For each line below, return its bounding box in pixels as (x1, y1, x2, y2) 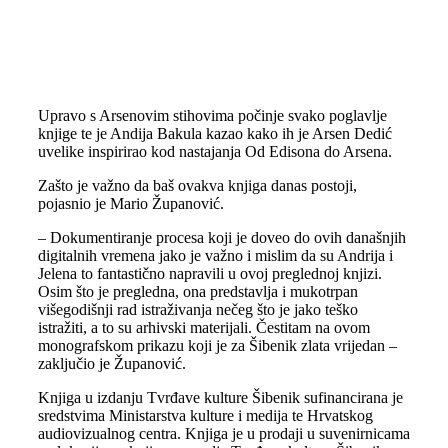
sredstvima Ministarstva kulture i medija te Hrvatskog (37, 407, 373, 424)
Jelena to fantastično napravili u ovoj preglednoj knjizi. (37, 265, 382, 282)
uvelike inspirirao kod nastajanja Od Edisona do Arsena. (37, 143, 392, 160)
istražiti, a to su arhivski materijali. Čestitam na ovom (37, 319, 370, 336)
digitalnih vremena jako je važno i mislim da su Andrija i (37, 247, 393, 264)
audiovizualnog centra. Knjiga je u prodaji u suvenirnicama (37, 425, 410, 442)
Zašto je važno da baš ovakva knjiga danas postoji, (37, 177, 357, 194)
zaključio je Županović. (37, 355, 186, 372)
